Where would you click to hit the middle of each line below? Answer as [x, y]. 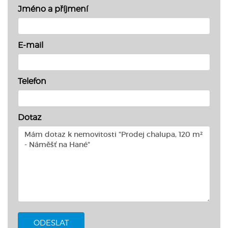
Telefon [32, 81]
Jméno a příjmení [53, 9]
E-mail [31, 45]
